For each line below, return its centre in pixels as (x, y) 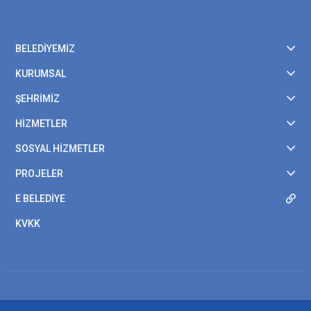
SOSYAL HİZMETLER (60, 149)
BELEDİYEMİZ (45, 49)
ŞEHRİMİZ (37, 99)
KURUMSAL (41, 74)
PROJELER (39, 174)
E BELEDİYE (40, 199)
